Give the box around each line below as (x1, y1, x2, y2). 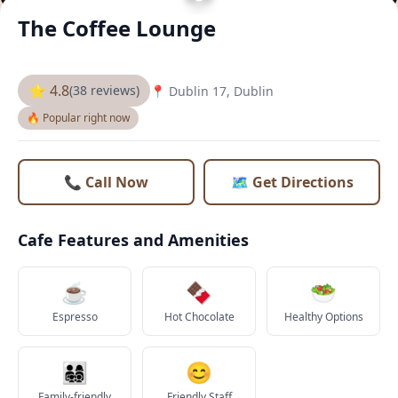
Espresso (52, 309, 98, 324)
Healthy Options (283, 309, 363, 324)
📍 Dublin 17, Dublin (150, 82, 274, 99)
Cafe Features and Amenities (18, 229, 249, 251)
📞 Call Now (64, 172, 148, 192)
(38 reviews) (69, 82, 139, 99)
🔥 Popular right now (27, 110, 130, 125)
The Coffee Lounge (18, 13, 216, 43)
